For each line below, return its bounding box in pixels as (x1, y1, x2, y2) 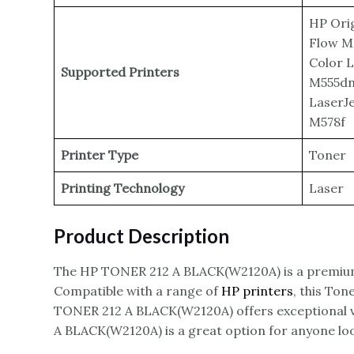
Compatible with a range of (54, 283, 221, 299)
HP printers (221, 283, 293, 299)
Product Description (54, 224, 229, 248)
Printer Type (61, 147, 138, 164)
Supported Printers (61, 64, 179, 81)
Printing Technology (61, 180, 184, 197)
